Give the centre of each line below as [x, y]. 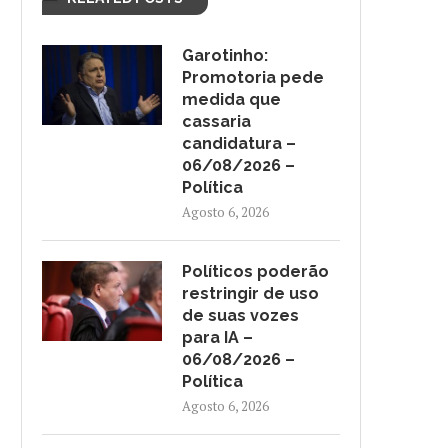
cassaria [216, 121]
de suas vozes [240, 315]
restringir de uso [250, 293]
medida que [231, 99]
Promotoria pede [253, 77]
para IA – [217, 337]
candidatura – [239, 143]
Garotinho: [225, 55]
